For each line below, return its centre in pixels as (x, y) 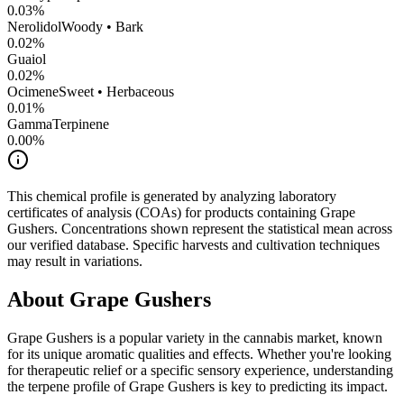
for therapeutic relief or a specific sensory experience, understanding (200, 371)
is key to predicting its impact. (301, 387)
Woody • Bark (102, 27)
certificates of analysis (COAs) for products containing (164, 213)
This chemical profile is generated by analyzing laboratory (172, 197)
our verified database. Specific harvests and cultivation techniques (193, 245)
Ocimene (33, 92)
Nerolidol (34, 27)
